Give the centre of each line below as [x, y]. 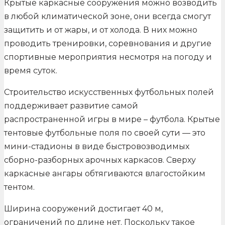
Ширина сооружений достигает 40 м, [83, 209]
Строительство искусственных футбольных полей [109, 92]
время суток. [31, 71]
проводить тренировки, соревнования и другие [108, 44]
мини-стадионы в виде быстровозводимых [97, 147]
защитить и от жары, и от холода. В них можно [101, 30]
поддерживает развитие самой [71, 106]
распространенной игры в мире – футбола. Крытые [112, 120]
